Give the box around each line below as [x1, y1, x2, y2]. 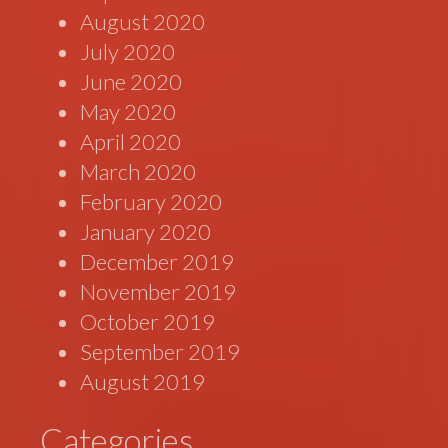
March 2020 [80, 158, 197, 186]
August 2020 [80, 8, 206, 36]
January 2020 [80, 218, 212, 246]
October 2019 [80, 308, 216, 336]
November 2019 [80, 278, 237, 306]
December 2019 [80, 248, 235, 276]
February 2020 [80, 188, 223, 216]
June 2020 [80, 68, 183, 96]
